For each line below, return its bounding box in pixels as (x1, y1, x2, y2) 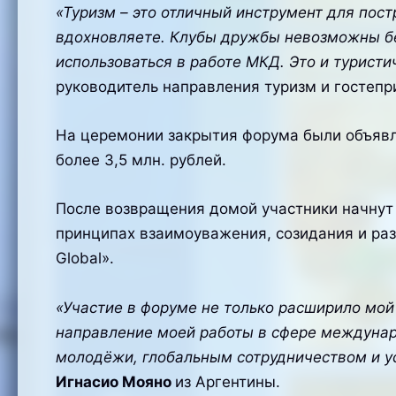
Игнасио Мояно (55, 372, 175, 391)
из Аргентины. (174, 372, 280, 391)
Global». (55, 249, 114, 268)
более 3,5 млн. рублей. (55, 151, 226, 170)
